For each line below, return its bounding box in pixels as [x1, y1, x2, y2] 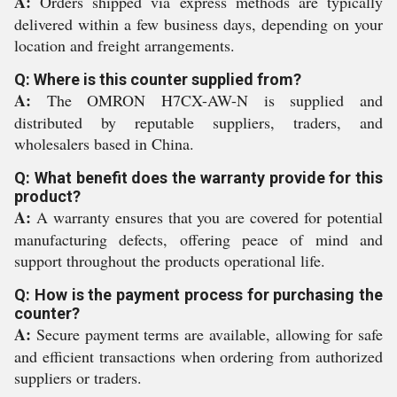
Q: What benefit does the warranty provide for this [14, 168, 383, 187]
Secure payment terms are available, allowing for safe [31, 323, 383, 345]
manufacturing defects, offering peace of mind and [14, 229, 383, 250]
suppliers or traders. [14, 367, 142, 388]
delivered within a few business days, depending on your [14, 13, 383, 35]
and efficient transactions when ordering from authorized [14, 346, 383, 367]
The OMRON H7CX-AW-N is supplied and [31, 90, 383, 111]
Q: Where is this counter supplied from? [14, 70, 301, 89]
